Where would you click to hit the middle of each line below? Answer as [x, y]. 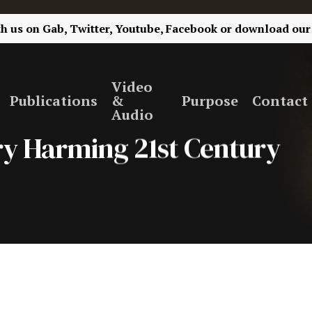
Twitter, [91, 29]
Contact [280, 101]
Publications [53, 101]
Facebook [192, 29]
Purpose [210, 101]
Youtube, [139, 29]
